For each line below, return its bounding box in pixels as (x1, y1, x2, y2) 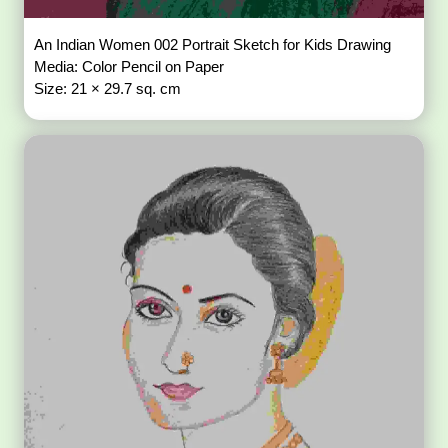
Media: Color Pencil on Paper (34, 57, 229, 75)
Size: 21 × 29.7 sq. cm (34, 79, 182, 97)
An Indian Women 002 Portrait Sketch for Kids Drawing (34, 35, 396, 53)
